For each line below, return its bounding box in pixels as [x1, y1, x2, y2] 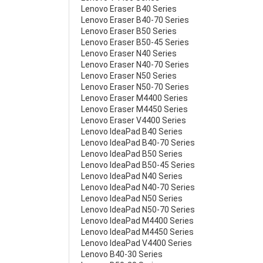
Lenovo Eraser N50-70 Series [81, 82, 189, 92]
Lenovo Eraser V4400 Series [81, 116, 186, 125]
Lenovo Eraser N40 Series [81, 49, 177, 58]
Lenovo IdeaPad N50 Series [81, 194, 183, 203]
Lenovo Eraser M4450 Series [81, 104, 188, 114]
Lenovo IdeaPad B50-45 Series [81, 160, 195, 170]
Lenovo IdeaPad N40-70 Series [81, 183, 195, 192]
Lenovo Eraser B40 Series [81, 4, 177, 14]
